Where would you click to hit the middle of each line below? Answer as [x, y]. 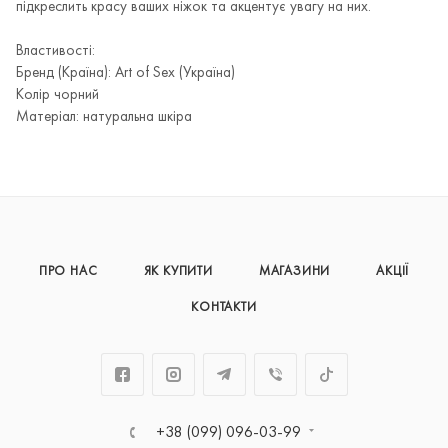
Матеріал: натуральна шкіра [104, 117]
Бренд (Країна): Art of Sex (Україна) [125, 73]
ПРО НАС [68, 271]
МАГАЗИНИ [294, 271]
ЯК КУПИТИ [178, 271]
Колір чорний [57, 95]
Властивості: [55, 51]
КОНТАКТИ [224, 307]
